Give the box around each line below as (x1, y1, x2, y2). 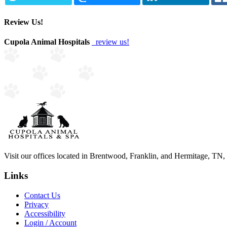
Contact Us (24, 191, 60, 200)
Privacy (24, 200, 49, 209)
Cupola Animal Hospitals (4, 37, 90, 47)
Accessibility (24, 209, 65, 218)
